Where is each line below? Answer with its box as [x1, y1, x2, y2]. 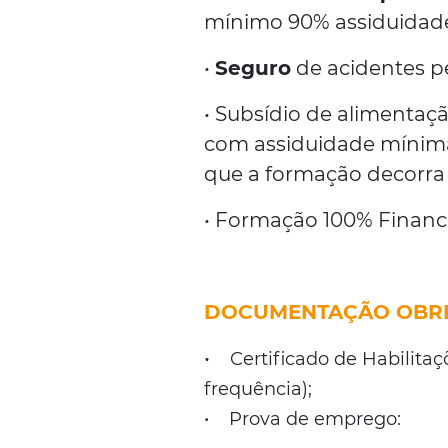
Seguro [215, 56, 292, 80]
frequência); [204, 378, 313, 400]
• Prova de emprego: [204, 408, 402, 430]
